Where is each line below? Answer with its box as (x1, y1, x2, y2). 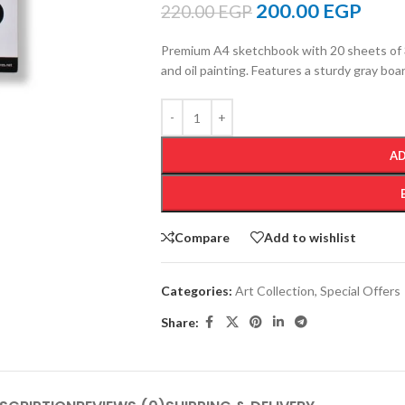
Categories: (160, 283, 232, 298)
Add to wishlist (263, 229, 356, 245)
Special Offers (319, 283, 400, 298)
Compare (174, 229, 230, 245)
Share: (160, 314, 199, 330)
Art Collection (234, 283, 315, 298)
